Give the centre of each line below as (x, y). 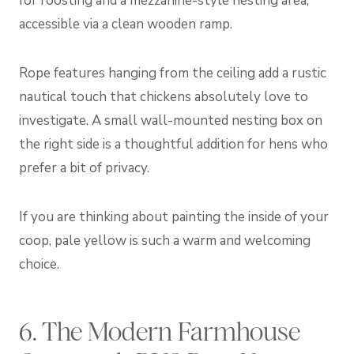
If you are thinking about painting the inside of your (174, 217)
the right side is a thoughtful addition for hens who (173, 145)
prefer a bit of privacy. (84, 168)
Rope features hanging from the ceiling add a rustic (173, 73)
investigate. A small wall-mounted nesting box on (171, 121)
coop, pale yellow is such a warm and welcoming (165, 241)
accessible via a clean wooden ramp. (126, 24)
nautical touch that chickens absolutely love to (164, 97)
